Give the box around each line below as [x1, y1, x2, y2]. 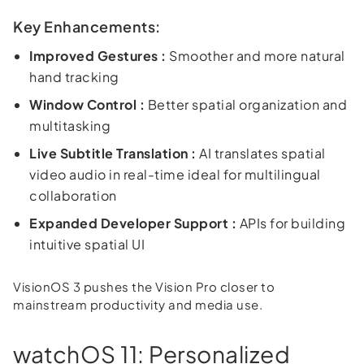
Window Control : [29, 95, 145, 113]
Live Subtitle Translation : [29, 144, 197, 162]
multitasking [29, 116, 110, 134]
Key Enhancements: [13, 16, 161, 36]
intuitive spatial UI [29, 235, 145, 253]
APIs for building [236, 214, 345, 232]
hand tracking [29, 67, 119, 85]
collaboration [29, 186, 117, 204]
